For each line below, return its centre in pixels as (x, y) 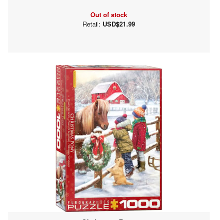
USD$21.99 (119, 24)
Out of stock (109, 14)
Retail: (93, 24)
